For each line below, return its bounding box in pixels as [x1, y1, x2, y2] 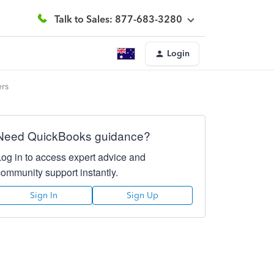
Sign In [30, 190, 58, 201]
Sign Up [126, 190, 158, 201]
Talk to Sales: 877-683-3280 [54, 13, 182, 25]
